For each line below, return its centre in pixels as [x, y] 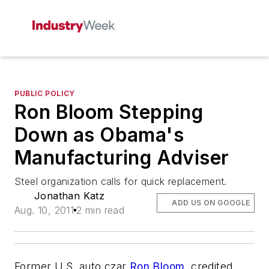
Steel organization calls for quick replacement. [121, 181]
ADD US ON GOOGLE [211, 203]
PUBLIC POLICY [45, 93]
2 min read [101, 210]
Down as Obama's [99, 135]
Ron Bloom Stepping [109, 112]
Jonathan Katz [70, 196]
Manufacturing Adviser [122, 158]
